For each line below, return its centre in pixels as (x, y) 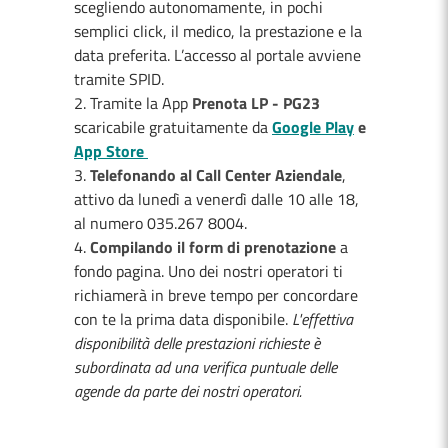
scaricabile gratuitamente (161, 127)
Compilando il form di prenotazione (213, 247)
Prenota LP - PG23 (256, 103)
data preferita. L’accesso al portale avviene (217, 55)
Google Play (313, 127)
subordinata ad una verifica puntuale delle (205, 367)
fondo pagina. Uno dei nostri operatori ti (208, 271)
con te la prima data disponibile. (183, 319)
